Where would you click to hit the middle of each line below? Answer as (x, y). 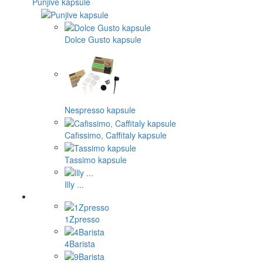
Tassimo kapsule (96, 160)
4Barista (80, 244)
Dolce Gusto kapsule (103, 40)
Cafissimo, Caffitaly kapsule (116, 135)
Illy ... (74, 185)
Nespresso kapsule (100, 110)
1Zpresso (82, 219)
